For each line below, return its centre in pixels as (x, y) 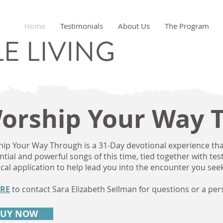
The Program (187, 26)
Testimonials (82, 26)
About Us (134, 26)
